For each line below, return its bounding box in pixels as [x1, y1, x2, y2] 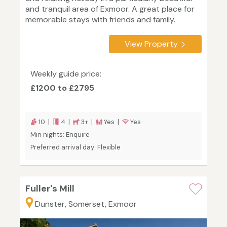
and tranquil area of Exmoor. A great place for [25, 4, 195, 15]
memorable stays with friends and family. [25, 14, 175, 25]
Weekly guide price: [30, 68, 101, 80]
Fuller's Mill [25, 182, 74, 195]
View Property [125, 39, 178, 50]
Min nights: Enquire [30, 130, 90, 139]
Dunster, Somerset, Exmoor [35, 199, 137, 210]
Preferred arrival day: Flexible [30, 143, 121, 152]
